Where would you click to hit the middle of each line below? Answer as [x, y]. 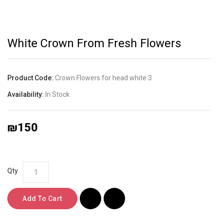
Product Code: [31, 78]
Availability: [26, 94]
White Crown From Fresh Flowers [94, 43]
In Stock [57, 94]
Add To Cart [42, 198]
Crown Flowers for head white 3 [103, 78]
